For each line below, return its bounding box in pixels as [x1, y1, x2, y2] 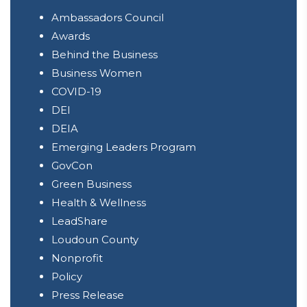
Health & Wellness [51, 196, 146, 209]
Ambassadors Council [51, 11, 164, 24]
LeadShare [51, 214, 108, 228]
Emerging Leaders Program [51, 140, 196, 153]
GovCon [51, 159, 93, 172]
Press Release [51, 288, 124, 302]
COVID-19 [51, 85, 101, 98]
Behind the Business [51, 48, 158, 61]
